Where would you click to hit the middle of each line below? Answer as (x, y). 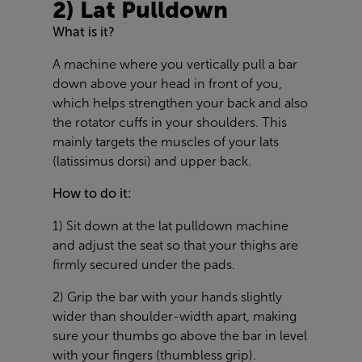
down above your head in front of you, (167, 84)
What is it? (84, 32)
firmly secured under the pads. (144, 265)
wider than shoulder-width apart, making (175, 317)
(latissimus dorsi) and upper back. (152, 162)
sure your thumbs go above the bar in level (180, 336)
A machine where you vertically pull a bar (175, 65)
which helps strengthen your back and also (180, 103)
